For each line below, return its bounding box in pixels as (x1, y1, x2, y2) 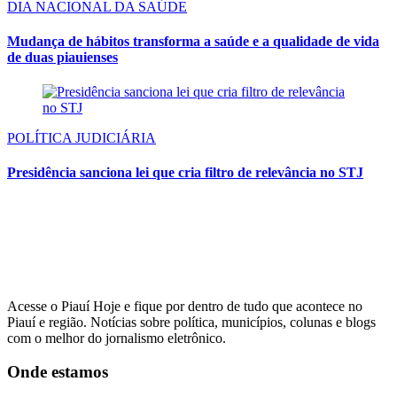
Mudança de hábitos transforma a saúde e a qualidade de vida (7, 33, 379, 49)
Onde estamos (7, 362, 108, 382)
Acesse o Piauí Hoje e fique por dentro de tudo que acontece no (7, 298, 362, 314)
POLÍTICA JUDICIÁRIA (7, 130, 156, 146)
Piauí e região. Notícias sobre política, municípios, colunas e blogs (7, 314, 376, 330)
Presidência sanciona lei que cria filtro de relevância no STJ (7, 165, 363, 181)
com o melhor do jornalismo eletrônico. (7, 330, 226, 346)
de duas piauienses (7, 49, 118, 65)
